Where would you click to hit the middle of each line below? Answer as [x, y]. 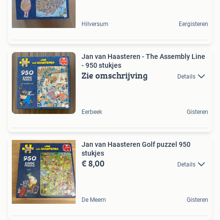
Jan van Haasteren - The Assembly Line [143, 56]
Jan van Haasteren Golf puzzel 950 [136, 144]
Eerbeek [92, 112]
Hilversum [95, 24]
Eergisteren [193, 24]
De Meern [94, 200]
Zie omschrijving [115, 75]
